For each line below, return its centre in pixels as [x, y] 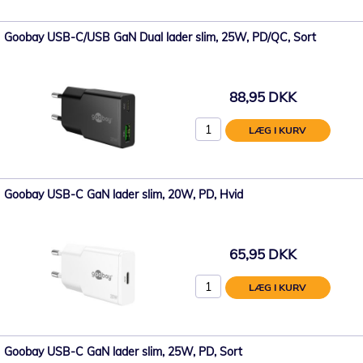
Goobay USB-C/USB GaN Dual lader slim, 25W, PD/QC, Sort [160, 37]
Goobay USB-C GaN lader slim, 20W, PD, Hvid [124, 194]
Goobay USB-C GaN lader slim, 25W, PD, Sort [123, 351]
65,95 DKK [263, 254]
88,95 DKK [263, 97]
